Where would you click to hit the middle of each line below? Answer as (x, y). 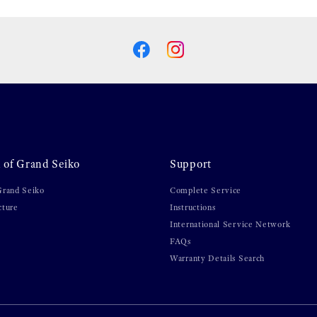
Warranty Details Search (218, 258)
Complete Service (206, 190)
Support (191, 163)
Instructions (193, 207)
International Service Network (230, 224)
